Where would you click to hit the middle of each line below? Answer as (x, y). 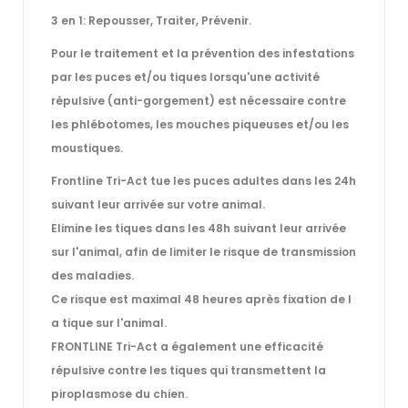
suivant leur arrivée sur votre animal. (158, 204)
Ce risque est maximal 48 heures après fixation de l (201, 299)
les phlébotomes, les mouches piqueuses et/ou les (200, 124)
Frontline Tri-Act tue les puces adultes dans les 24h (204, 180)
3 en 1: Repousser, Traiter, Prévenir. (151, 20)
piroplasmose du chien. (119, 393)
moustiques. (87, 148)
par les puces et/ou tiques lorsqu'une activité (185, 76)
